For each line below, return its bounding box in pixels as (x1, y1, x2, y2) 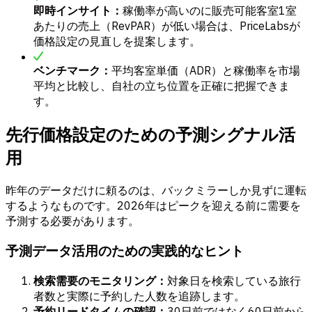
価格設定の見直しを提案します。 (33, 34, 201, 49)
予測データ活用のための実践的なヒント (6, 242, 244, 259)
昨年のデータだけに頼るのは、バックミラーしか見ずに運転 (6, 183, 306, 198)
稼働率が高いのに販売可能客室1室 (123, 3, 297, 18)
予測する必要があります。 (6, 214, 139, 228)
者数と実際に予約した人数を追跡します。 (33, 288, 245, 303)
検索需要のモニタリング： (33, 273, 167, 288)
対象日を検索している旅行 (167, 273, 301, 288)
